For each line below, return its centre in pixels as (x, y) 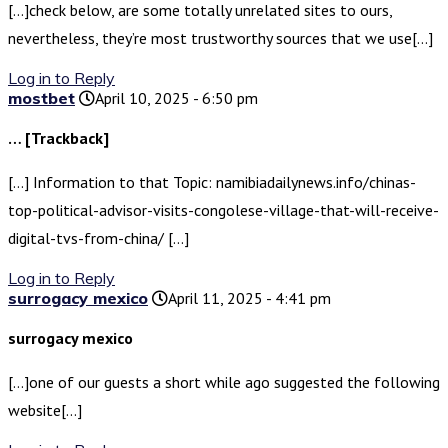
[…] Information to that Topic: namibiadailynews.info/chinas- (212, 182)
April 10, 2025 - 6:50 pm (176, 98)
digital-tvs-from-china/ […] (98, 238)
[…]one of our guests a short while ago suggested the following (224, 382)
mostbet (41, 98)
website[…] (45, 410)
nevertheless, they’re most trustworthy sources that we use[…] (220, 38)
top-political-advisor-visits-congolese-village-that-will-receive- (223, 210)
